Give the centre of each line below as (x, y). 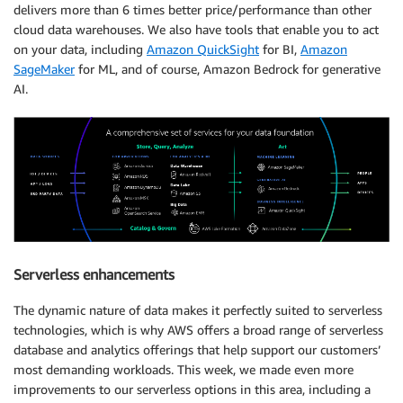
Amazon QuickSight (203, 49)
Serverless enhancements (94, 274)
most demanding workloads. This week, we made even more (184, 370)
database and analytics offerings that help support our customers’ (197, 350)
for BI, (280, 49)
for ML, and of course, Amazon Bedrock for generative (228, 68)
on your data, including (80, 49)
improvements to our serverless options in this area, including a (192, 390)
